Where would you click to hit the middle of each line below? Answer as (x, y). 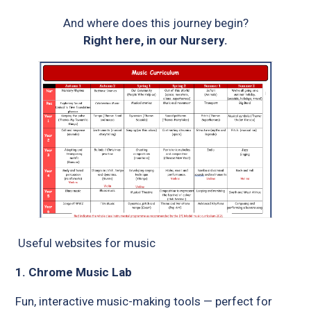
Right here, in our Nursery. (155, 41)
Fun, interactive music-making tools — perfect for (144, 302)
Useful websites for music (87, 243)
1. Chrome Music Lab (74, 272)
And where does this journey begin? (155, 23)
